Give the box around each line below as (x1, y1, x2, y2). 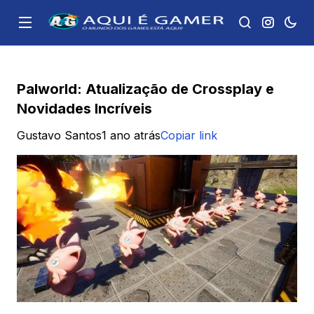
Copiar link (161, 128, 217, 142)
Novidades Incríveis (17, 100, 152, 117)
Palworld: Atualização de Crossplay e (17, 81, 274, 97)
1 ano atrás (102, 128, 161, 142)
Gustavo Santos (17, 128, 102, 142)
